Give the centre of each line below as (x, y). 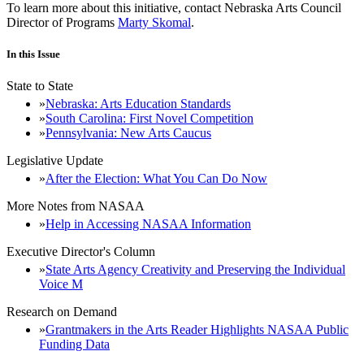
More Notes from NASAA (76, 206)
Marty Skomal (154, 22)
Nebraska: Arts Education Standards (138, 104)
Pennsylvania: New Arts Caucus (128, 133)
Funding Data (74, 344)
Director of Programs (62, 22)
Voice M (61, 284)
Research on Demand (62, 312)
